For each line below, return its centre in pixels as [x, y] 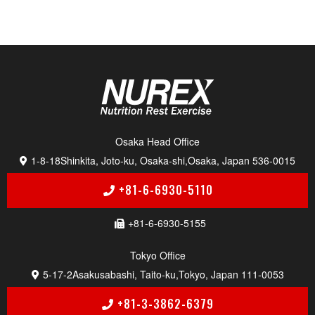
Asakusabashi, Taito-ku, [125, 275]
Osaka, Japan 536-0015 [242, 161]
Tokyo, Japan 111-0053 [231, 275]
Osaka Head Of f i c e [157, 142]
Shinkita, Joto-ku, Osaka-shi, [124, 161]
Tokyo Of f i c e [157, 256]
